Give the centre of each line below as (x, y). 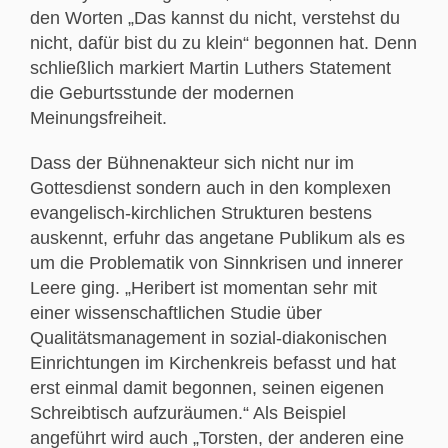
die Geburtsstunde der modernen (162, 92)
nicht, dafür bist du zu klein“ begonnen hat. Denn (223, 42)
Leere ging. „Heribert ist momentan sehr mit (203, 287)
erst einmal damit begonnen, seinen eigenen (207, 387)
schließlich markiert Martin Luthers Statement (210, 67)
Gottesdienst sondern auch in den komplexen (210, 187)
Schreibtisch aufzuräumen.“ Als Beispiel (188, 412)
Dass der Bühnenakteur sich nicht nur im (192, 162)
